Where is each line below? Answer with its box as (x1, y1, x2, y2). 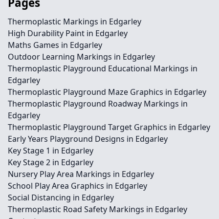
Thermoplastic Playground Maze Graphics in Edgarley (8, 87, 206, 97)
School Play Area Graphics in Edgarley (8, 180, 147, 191)
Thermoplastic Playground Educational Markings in (8, 63, 197, 74)
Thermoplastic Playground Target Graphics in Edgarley (8, 122, 210, 132)
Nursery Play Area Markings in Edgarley (8, 169, 154, 179)
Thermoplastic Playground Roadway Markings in (8, 98, 188, 109)
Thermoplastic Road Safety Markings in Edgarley (8, 204, 187, 215)
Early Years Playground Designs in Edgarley (8, 133, 168, 144)
